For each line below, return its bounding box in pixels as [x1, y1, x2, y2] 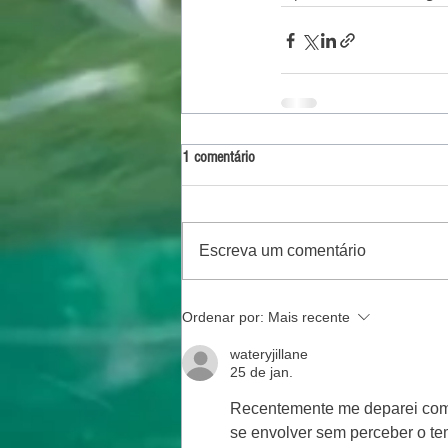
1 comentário [182, 148, 255, 166]
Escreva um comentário [199, 242, 366, 259]
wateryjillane [230, 346, 308, 362]
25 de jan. [230, 364, 293, 380]
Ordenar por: [182, 309, 264, 325]
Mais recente [268, 309, 350, 325]
